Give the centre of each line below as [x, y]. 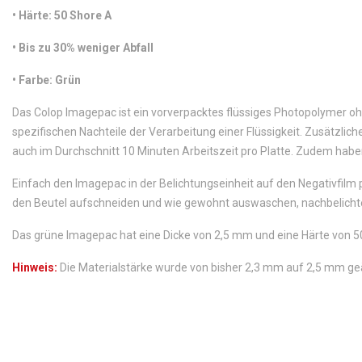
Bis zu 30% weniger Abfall [85, 48]
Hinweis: [35, 267]
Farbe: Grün [48, 80]
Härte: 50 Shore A [64, 15]
